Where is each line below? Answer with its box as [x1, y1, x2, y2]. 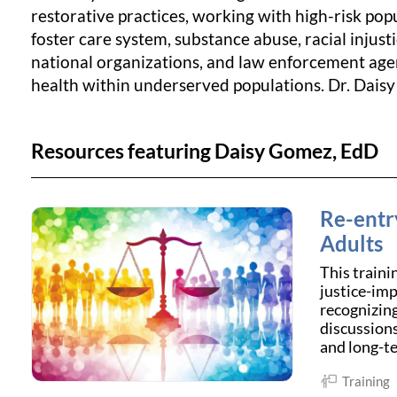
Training [337, 373, 390, 390]
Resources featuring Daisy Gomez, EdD [31, 138, 378, 164]
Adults [320, 230, 383, 257]
